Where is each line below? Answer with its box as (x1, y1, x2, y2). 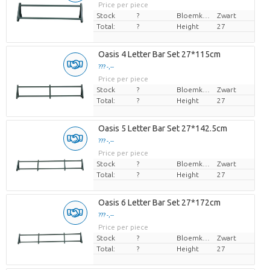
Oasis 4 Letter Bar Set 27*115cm (98, 49, 221, 60)
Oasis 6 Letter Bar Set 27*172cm (98, 198, 221, 208)
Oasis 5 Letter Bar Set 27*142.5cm (98, 124, 227, 134)
